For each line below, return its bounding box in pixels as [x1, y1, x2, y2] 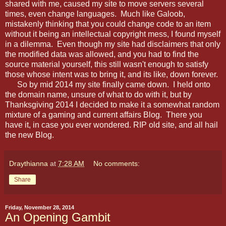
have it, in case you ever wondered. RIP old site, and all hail [5, 120, 218, 129]
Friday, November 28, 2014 [5, 204, 74, 210]
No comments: [93, 159, 140, 167]
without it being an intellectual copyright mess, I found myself [5, 29, 220, 38]
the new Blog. [5, 130, 54, 139]
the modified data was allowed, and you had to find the [5, 49, 199, 59]
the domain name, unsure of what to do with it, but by [5, 90, 192, 99]
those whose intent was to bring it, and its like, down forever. [5, 70, 218, 79]
